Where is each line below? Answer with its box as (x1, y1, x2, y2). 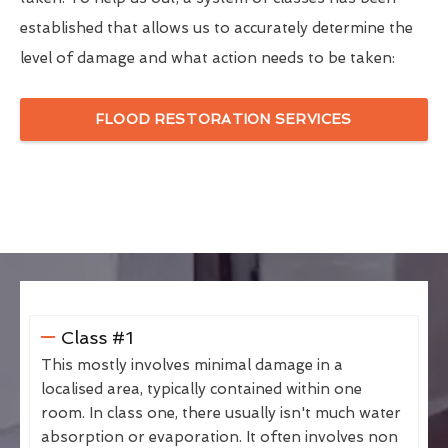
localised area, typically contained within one (41, 379, 362, 398)
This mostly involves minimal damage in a (41, 355, 343, 374)
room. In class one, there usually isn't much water (41, 403, 401, 422)
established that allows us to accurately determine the (20, 18, 413, 37)
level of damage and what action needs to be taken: (20, 48, 395, 67)
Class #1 (60, 326, 133, 348)
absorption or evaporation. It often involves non (41, 427, 398, 446)
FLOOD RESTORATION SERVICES (95, 110, 353, 127)
